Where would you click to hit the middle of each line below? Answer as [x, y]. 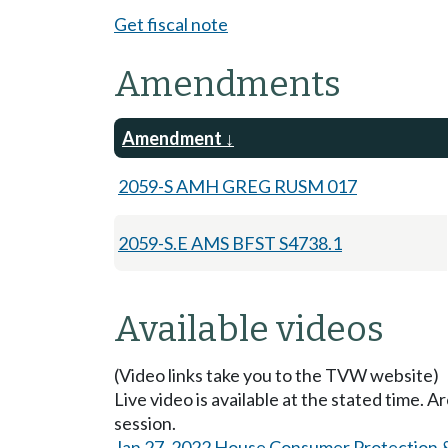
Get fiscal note [171, 23]
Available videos [249, 328]
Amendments [227, 83]
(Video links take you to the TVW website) [276, 374]
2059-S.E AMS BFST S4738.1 [230, 242]
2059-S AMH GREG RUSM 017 [237, 185]
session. [145, 422]
